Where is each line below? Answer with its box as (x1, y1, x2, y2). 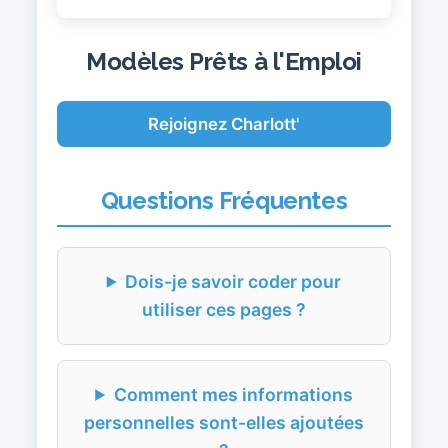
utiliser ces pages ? (142, 298, 306, 320)
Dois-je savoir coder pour (125, 270, 342, 292)
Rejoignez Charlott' (148, 113, 300, 134)
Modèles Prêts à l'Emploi (86, 46, 362, 76)
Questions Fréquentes (100, 185, 348, 215)
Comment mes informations (113, 383, 353, 405)
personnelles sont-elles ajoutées (84, 411, 364, 433)
